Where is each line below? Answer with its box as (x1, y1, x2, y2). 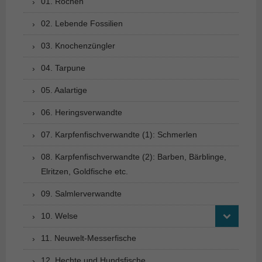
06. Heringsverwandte (41, 107, 122, 117)
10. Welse (41, 211, 78, 220)
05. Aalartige (41, 85, 87, 95)
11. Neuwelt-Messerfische (41, 233, 136, 243)
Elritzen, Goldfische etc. (41, 166, 128, 176)
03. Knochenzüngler (41, 40, 115, 50)
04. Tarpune (41, 63, 85, 73)
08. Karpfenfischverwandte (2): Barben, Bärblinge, (41, 151, 226, 161)
